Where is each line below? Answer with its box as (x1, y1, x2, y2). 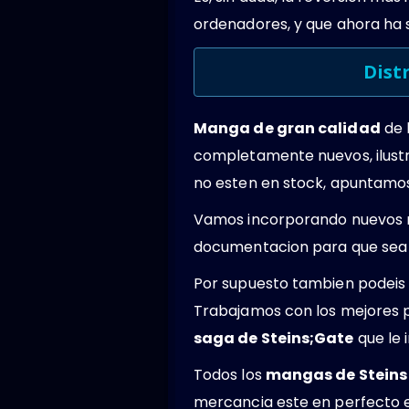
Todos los (194, 363, 266, 385)
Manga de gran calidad (194, 117, 381, 139)
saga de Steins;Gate (194, 327, 354, 349)
